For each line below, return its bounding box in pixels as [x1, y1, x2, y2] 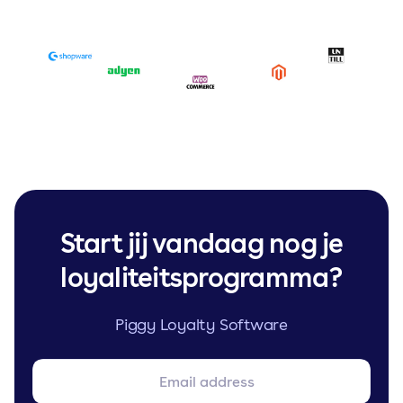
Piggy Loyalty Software [115, 313, 288, 335]
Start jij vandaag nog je [59, 224, 344, 261]
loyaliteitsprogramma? [60, 258, 343, 295]
